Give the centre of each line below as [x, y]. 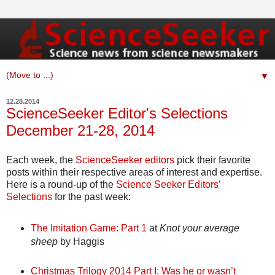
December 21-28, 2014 [80, 131]
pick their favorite [212, 160]
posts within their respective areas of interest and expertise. [134, 172]
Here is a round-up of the [61, 185]
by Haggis [81, 241]
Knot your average [199, 228]
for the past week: [91, 197]
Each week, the [41, 160]
